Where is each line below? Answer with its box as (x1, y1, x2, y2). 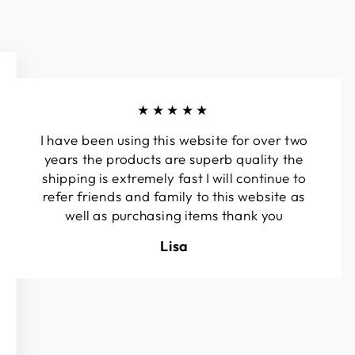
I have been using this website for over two (40, 131, 308, 149)
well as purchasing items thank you (65, 206, 283, 224)
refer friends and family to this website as (42, 188, 306, 205)
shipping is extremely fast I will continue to (41, 169, 307, 187)
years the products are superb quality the (44, 150, 303, 168)
